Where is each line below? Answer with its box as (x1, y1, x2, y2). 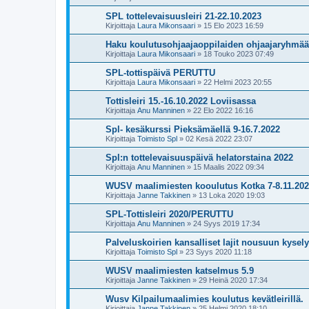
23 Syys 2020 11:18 (186, 248, 252, 256)
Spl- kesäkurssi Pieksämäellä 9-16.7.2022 (106, 124, 280, 134)
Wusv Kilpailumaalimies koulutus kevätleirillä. (106, 294, 303, 304)
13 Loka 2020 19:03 (199, 191, 265, 199)
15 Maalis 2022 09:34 (193, 163, 264, 171)
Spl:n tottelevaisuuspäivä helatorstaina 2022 (106, 152, 293, 163)
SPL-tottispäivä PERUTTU (106, 68, 215, 78)
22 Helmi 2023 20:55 (203, 78, 272, 86)
